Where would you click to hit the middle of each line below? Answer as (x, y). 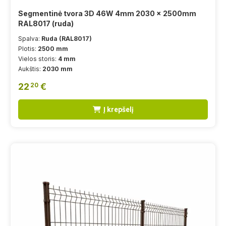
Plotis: (28, 49)
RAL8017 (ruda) (46, 23)
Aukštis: (30, 69)
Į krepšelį (118, 109)
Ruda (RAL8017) (67, 39)
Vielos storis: (38, 59)
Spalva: (30, 39)
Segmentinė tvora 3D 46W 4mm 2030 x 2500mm (107, 13)
